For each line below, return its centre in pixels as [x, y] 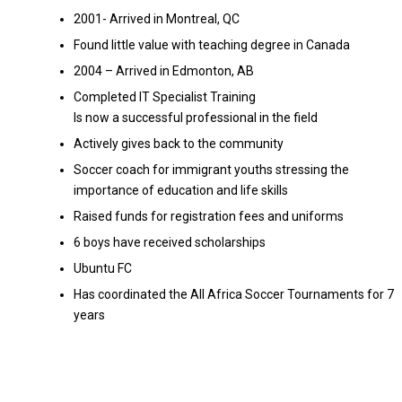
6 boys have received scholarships [169, 242]
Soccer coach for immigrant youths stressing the [211, 169]
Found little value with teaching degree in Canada [211, 44]
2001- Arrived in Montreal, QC [156, 18]
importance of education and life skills [180, 190]
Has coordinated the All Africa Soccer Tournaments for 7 [233, 294]
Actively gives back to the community [178, 143]
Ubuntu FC [102, 268]
